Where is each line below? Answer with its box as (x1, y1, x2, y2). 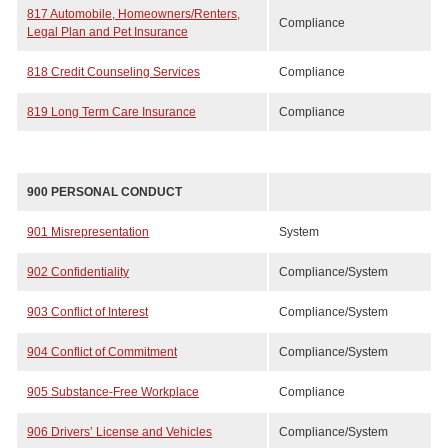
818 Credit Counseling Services (27, 65, 200, 79)
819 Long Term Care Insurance (27, 105, 196, 119)
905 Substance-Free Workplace (27, 385, 199, 399)
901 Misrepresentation (27, 225, 149, 239)
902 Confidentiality (27, 265, 129, 279)
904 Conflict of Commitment (27, 345, 177, 359)
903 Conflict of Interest (27, 305, 148, 319)
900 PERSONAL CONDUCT (27, 185, 182, 199)
